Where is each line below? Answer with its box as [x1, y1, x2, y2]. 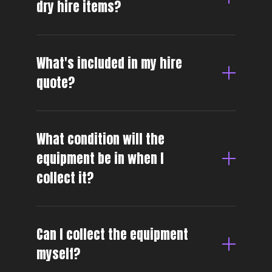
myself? [36, 244, 80, 263]
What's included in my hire [36, 53, 182, 73]
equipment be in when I [36, 149, 164, 168]
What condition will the [36, 129, 165, 149]
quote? [36, 73, 75, 92]
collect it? [36, 168, 93, 188]
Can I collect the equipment [36, 225, 188, 244]
